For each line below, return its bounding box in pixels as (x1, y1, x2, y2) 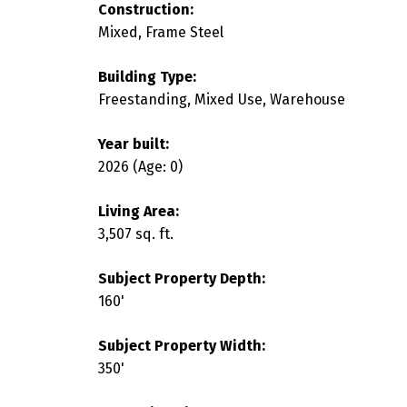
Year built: (97, 134, 169, 153)
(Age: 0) (132, 157, 183, 175)
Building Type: (97, 67, 196, 85)
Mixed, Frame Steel (97, 23, 223, 41)
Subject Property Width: (97, 336, 265, 354)
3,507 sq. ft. (97, 224, 174, 243)
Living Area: (97, 202, 179, 220)
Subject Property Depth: (97, 269, 265, 287)
